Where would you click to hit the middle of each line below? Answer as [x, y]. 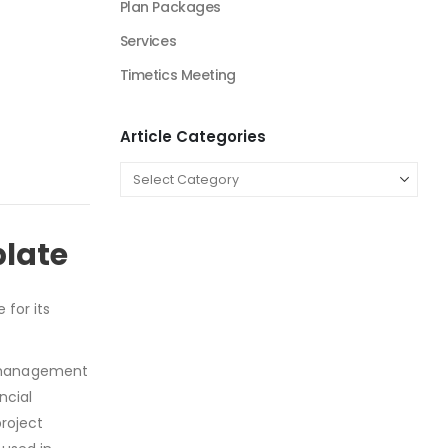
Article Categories [192, 136]
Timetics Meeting [177, 75]
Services [148, 41]
